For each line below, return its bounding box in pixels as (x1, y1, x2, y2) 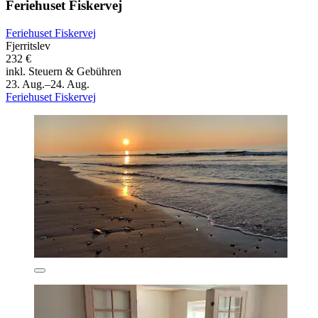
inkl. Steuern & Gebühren (6, 65, 121, 77)
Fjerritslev (6, 39, 50, 52)
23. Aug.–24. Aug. (6, 77, 89, 90)
